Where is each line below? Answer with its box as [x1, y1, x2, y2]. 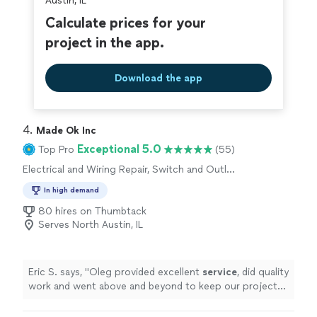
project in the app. [45, 34, 164, 51]
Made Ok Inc [36, 125, 96, 137]
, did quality [237, 266, 289, 278]
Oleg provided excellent [89, 266, 202, 278]
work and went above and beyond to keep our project [28, 280, 277, 292]
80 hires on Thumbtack [38, 205, 146, 217]
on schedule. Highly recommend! [28, 294, 179, 306]
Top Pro [38, 143, 74, 156]
